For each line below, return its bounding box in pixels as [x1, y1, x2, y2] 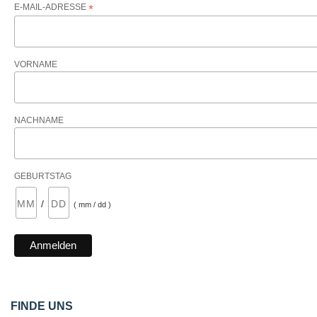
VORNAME [14, 59, 57, 70]
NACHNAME [14, 115, 64, 125]
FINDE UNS [11, 299, 73, 312]
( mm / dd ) [74, 200, 111, 209]
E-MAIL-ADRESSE [14, 2, 88, 13]
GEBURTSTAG [14, 171, 71, 181]
